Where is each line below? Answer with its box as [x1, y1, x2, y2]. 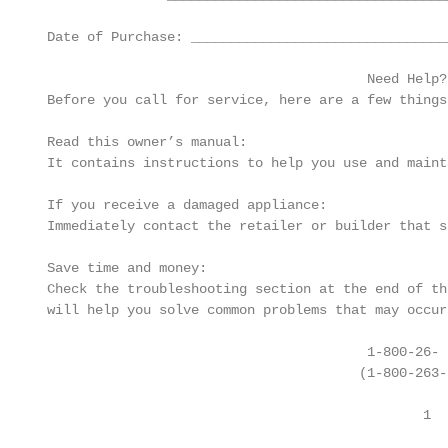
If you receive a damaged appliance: [39, 197, 327, 213]
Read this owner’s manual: [39, 134, 247, 150]
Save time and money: [39, 260, 207, 276]
